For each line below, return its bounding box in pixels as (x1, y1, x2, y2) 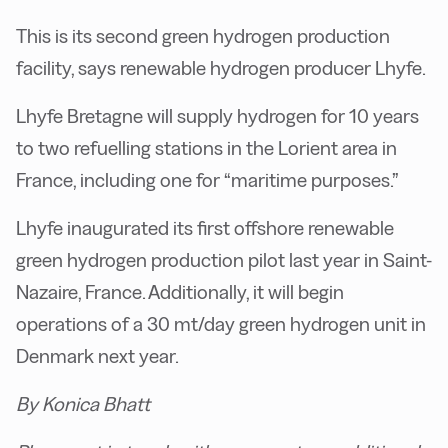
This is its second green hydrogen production (16, 25, 390, 47)
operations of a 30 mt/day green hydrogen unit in (16, 313, 426, 335)
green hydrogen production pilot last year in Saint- (16, 249, 432, 271)
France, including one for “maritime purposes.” (16, 169, 399, 191)
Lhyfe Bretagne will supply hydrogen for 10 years (16, 105, 419, 127)
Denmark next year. (16, 345, 179, 367)
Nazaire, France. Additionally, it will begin (16, 281, 344, 303)
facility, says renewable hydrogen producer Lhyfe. (16, 57, 426, 79)
